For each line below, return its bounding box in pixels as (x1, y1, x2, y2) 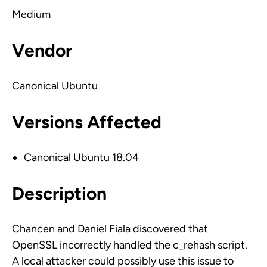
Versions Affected (12, 111, 162, 133)
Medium (12, 8, 51, 21)
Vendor (12, 39, 72, 61)
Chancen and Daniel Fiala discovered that (12, 222, 208, 235)
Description (12, 182, 107, 204)
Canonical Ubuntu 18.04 (24, 151, 139, 164)
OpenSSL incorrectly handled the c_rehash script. (12, 238, 247, 252)
